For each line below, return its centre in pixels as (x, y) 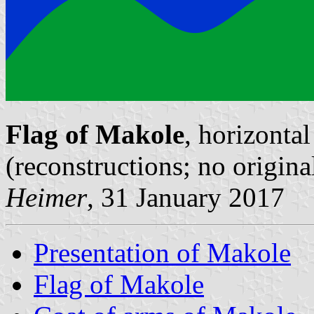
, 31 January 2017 (186, 197)
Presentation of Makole (162, 252)
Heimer (46, 197)
